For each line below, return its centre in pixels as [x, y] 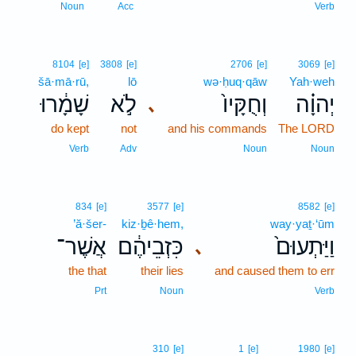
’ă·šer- [90, 224]
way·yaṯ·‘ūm [302, 224]
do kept [70, 128]
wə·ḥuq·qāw [235, 81]
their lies [162, 271]
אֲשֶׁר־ [81, 247]
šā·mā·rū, [64, 81]
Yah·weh [312, 81]
